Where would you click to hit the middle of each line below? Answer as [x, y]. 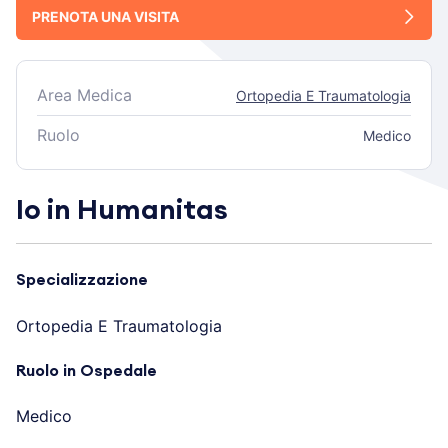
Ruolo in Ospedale [86, 370]
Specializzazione [82, 280]
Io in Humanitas [122, 210]
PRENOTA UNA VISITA [105, 17]
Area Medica [84, 95]
